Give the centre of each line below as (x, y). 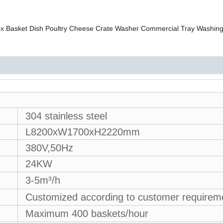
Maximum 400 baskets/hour (87, 214)
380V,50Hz (49, 148)
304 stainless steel (66, 116)
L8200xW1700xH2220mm (83, 132)
